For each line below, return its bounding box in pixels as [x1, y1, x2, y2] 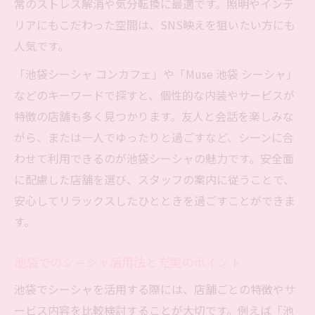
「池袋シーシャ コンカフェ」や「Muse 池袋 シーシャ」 [14, 65, 297, 83]
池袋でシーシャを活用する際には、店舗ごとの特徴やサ [14, 281, 295, 298]
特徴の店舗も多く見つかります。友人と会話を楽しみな [14, 108, 294, 125]
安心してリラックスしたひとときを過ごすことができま [14, 192, 295, 210]
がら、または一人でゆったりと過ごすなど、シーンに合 [14, 129, 294, 146]
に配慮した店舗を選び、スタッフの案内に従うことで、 [14, 171, 295, 188]
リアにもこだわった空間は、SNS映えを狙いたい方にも [14, 16, 295, 34]
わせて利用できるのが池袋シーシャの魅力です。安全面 [14, 150, 294, 167]
